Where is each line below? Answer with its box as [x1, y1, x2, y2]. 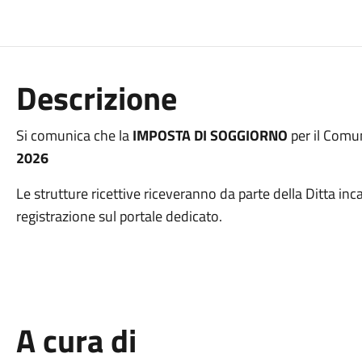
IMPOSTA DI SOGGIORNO [132, 124, 288, 146]
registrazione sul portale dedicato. [15, 205, 222, 227]
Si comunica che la [15, 124, 133, 146]
